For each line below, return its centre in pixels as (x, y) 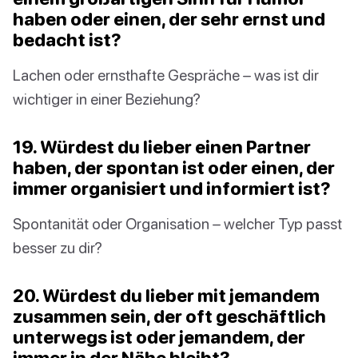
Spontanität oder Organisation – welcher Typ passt (177, 224)
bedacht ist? (67, 40)
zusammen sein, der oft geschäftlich (169, 316)
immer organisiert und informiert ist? (172, 189)
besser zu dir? (58, 248)
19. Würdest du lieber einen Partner (162, 147)
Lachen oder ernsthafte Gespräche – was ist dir (166, 75)
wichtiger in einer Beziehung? (107, 99)
